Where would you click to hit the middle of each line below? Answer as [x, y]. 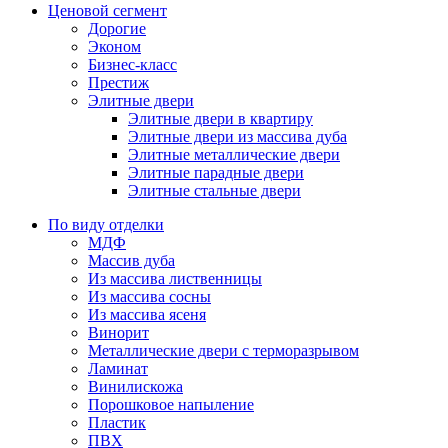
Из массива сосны [149, 297]
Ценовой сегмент [107, 11]
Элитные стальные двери [214, 191]
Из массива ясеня [147, 315]
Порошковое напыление [171, 405]
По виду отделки [106, 225]
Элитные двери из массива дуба [237, 137]
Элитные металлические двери [234, 155]
